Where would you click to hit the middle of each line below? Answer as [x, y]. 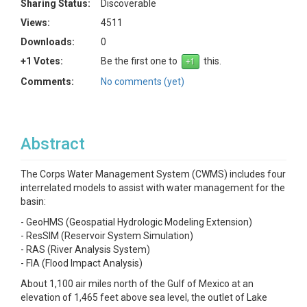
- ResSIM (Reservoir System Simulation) [107, 236]
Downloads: [48, 42]
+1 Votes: [42, 61]
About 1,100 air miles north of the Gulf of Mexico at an [137, 284]
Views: [35, 23]
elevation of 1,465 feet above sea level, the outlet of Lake [144, 297]
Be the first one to [141, 61]
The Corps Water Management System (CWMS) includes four [153, 174]
